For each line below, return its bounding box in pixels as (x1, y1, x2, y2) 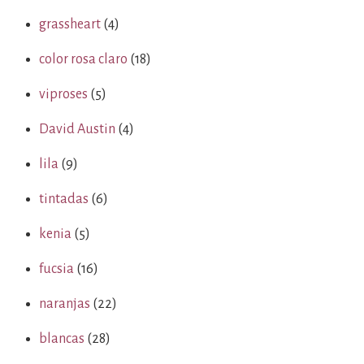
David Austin (39, 122, 115, 136)
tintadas (39, 192, 89, 206)
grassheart (39, 17, 101, 32)
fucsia (39, 262, 74, 276)
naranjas (39, 297, 90, 311)
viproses (39, 87, 88, 102)
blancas (39, 331, 84, 346)
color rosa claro (39, 52, 128, 67)
